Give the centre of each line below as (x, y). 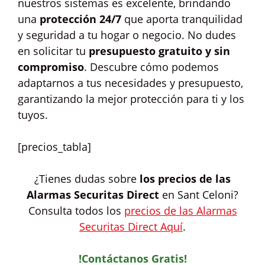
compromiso (51, 67)
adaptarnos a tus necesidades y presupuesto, (130, 83)
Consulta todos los (76, 211)
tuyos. (33, 115)
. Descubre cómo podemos (151, 67)
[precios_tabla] (54, 147)
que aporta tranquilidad (182, 19)
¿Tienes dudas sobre (87, 179)
